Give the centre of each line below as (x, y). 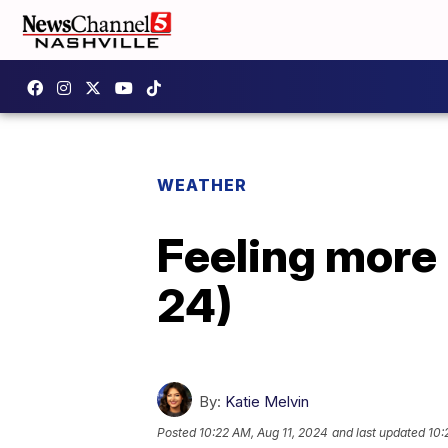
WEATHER (202, 185)
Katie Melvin (267, 401)
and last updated (378, 433)
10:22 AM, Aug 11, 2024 (263, 433)
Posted (178, 433)
